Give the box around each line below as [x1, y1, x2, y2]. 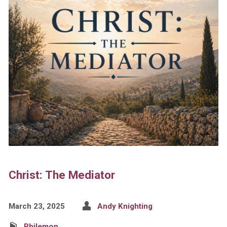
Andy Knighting [97, 202, 153, 211]
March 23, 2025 [8, 202, 65, 211]
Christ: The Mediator [8, 168, 115, 182]
